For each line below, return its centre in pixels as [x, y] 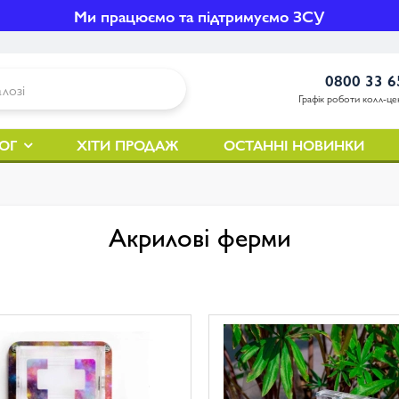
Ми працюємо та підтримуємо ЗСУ [199, 16]
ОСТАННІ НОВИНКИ [294, 145]
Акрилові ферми [199, 236]
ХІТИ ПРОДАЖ [128, 145]
